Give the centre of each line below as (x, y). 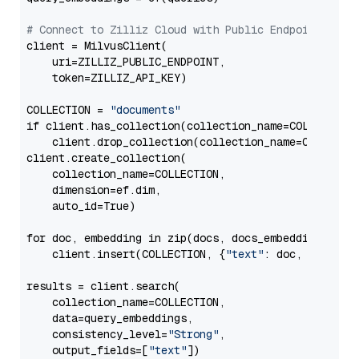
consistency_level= (97, 334)
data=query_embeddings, (110, 318)
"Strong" (193, 334)
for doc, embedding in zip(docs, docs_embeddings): (184, 238)
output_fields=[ (87, 350)
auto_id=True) (81, 206)
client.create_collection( (107, 158)
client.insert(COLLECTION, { (126, 254)
